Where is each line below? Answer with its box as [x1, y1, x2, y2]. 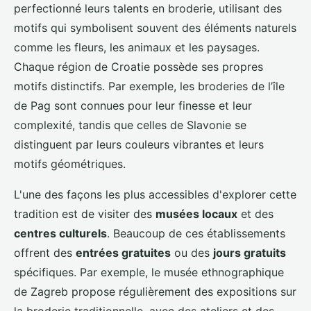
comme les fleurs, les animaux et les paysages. [14, 40, 260, 55]
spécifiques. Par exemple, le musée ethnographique [14, 265, 284, 280]
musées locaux [155, 207, 237, 221]
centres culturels [14, 226, 107, 241]
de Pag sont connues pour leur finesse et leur [14, 99, 252, 113]
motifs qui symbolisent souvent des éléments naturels [14, 21, 296, 35]
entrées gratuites [76, 246, 171, 260]
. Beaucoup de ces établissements [107, 226, 285, 241]
